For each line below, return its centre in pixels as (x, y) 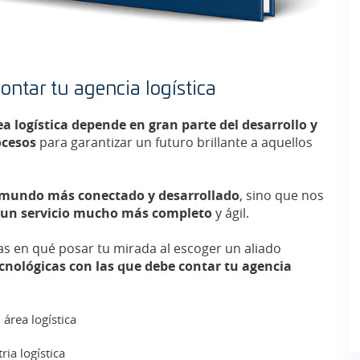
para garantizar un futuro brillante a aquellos (174, 143)
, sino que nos (282, 196)
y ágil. (232, 213)
